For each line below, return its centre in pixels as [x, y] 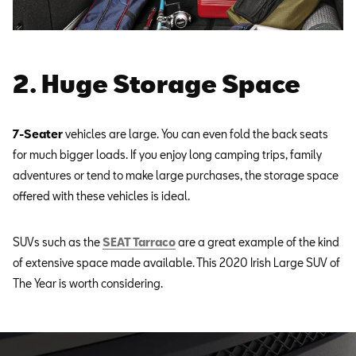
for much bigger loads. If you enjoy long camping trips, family [167, 155]
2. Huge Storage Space [157, 83]
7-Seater [38, 134]
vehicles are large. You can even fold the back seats [195, 134]
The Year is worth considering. [88, 283]
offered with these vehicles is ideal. [101, 196]
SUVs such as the [58, 242]
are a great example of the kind [257, 242]
